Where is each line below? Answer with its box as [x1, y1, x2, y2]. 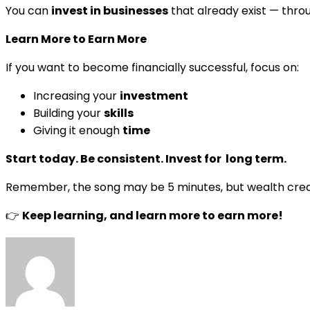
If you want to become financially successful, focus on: [6, 59, 299, 75]
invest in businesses [51, 2, 168, 19]
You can [6, 2, 51, 19]
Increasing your [33, 87, 120, 104]
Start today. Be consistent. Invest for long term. [6, 150, 286, 167]
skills [104, 104, 134, 121]
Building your [33, 104, 104, 121]
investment [120, 87, 188, 104]
